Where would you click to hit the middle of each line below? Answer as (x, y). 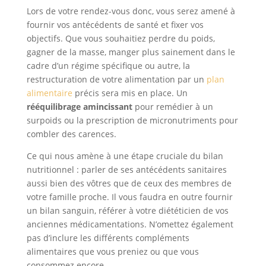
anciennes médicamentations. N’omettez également (130, 224)
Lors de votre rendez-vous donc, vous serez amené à (131, 11)
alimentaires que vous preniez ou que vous (113, 252)
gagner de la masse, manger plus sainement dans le (131, 52)
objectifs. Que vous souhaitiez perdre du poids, (121, 39)
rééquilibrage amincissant (79, 107)
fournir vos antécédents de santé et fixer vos (115, 25)
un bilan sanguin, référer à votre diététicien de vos (127, 211)
